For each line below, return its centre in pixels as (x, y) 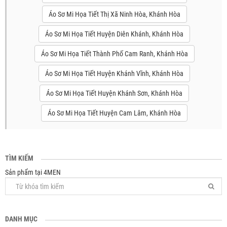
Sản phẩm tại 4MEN (33, 172)
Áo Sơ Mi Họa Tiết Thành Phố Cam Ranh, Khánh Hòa (114, 54)
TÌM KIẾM (19, 158)
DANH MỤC (21, 219)
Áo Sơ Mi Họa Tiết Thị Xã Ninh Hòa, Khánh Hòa (114, 14)
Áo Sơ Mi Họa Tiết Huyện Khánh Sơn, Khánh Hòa (114, 93)
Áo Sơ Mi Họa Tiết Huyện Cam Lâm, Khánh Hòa (114, 113)
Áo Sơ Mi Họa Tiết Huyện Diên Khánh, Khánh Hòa (114, 34)
